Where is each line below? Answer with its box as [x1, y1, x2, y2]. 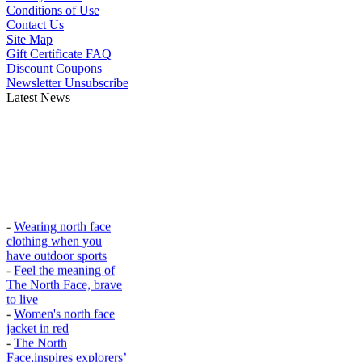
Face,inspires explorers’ [6, 345, 127, 360]
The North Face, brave [6, 272, 122, 287]
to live [6, 287, 38, 301]
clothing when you [6, 229, 102, 243]
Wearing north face [14, 214, 111, 229]
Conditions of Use [6, 3, 99, 17]
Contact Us [6, 18, 64, 32]
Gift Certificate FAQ [6, 47, 112, 61]
